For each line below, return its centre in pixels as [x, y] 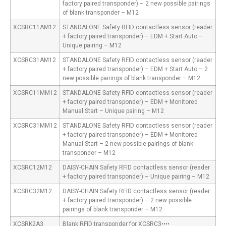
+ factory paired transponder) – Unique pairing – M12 [136, 177]
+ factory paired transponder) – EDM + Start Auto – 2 [135, 69]
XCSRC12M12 [33, 168]
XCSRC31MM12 [35, 126]
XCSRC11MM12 [35, 93]
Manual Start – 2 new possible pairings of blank [128, 144]
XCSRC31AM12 [35, 60]
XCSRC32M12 [33, 191]
